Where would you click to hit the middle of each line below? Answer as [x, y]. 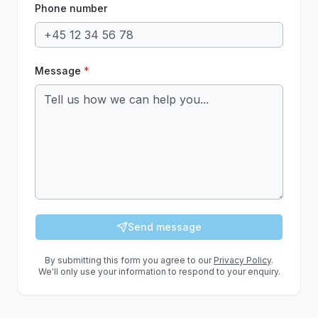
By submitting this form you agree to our [128, 260]
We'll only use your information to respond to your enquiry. [159, 272]
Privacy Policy [242, 260]
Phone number [71, 8]
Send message [165, 227]
